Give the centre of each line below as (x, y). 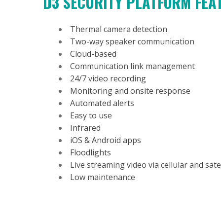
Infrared (85, 128)
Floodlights (91, 152)
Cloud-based (93, 54)
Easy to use (91, 115)
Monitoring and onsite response (130, 91)
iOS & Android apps (106, 140)
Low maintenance (104, 177)
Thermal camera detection (119, 29)
